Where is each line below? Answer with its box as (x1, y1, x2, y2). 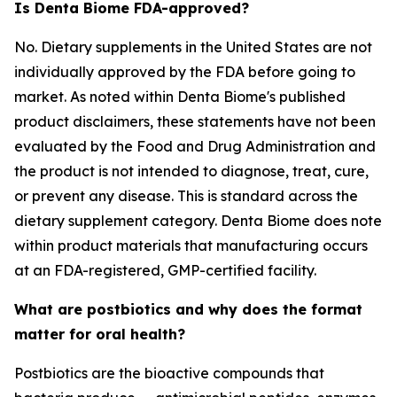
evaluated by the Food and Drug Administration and (14, 137, 376, 155)
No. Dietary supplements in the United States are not (14, 38, 372, 56)
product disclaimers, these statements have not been (14, 113, 376, 130)
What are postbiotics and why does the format (14, 300, 362, 318)
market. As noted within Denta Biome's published (14, 88, 346, 105)
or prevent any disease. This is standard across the (14, 187, 358, 205)
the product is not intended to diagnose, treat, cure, (14, 162, 369, 180)
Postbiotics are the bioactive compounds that (14, 364, 324, 382)
